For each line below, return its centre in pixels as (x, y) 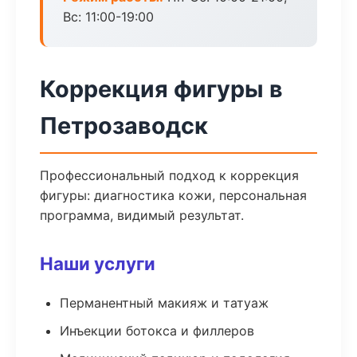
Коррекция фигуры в (161, 89)
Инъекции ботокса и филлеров (157, 331)
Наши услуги (98, 263)
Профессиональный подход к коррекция (169, 175)
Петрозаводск (124, 126)
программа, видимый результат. (142, 215)
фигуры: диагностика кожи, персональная (173, 195)
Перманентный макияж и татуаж (164, 303)
